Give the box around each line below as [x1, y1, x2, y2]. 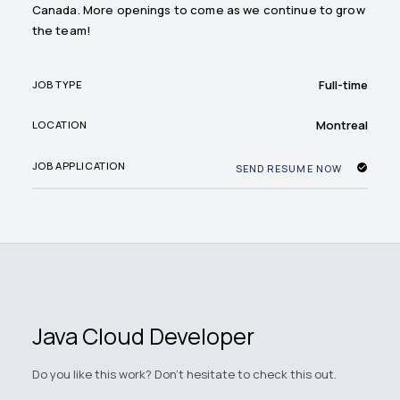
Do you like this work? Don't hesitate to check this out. [31, 366, 337, 383]
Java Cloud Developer [31, 320, 254, 352]
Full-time [319, 76, 369, 93]
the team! [31, 22, 92, 39]
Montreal [316, 116, 369, 133]
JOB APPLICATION [31, 159, 126, 173]
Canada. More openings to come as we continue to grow [31, 2, 365, 19]
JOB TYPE [31, 78, 83, 92]
